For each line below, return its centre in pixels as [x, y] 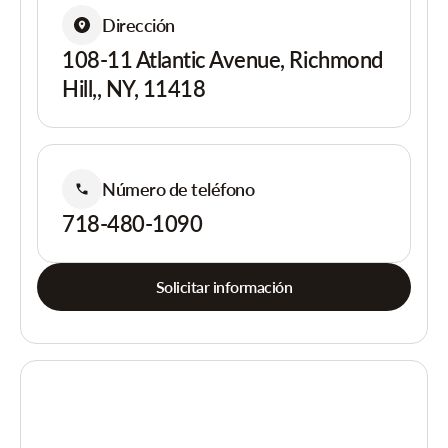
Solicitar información [224, 286]
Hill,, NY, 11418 [134, 88]
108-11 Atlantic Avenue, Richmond [222, 59]
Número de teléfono [178, 188]
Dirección [138, 24]
